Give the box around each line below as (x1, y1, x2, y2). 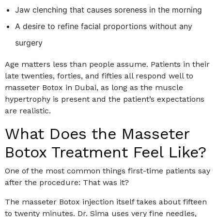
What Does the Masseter (5, 124, 189, 143)
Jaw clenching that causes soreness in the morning (15, 5, 202, 15)
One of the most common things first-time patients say (5, 166, 210, 176)
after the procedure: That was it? (5, 178, 129, 187)
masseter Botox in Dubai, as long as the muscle (5, 83, 183, 93)
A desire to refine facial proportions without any (15, 21, 192, 31)
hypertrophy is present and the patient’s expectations (5, 94, 204, 104)
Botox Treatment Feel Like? (5, 143, 206, 162)
